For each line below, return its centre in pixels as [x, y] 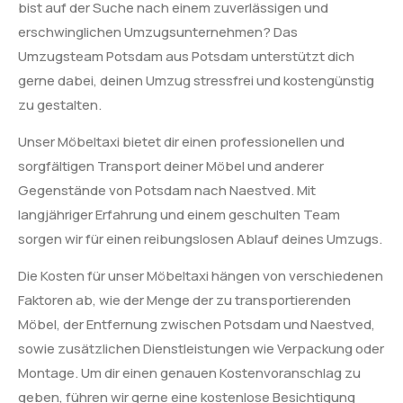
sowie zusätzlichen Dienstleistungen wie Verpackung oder [201, 349]
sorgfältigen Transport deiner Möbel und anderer [171, 166]
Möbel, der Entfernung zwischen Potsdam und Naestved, [197, 325]
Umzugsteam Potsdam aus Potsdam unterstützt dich [186, 56]
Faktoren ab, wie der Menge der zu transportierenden [184, 300]
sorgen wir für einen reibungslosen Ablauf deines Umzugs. [200, 238]
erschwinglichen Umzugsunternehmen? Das [158, 31]
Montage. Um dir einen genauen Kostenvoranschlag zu [189, 373]
